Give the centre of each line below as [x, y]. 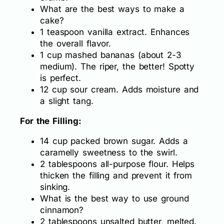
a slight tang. [67, 101]
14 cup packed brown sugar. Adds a [114, 141]
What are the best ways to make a [112, 9]
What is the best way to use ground [114, 198]
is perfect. [60, 78]
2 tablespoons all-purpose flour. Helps [117, 164]
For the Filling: [51, 121]
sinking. [55, 187]
